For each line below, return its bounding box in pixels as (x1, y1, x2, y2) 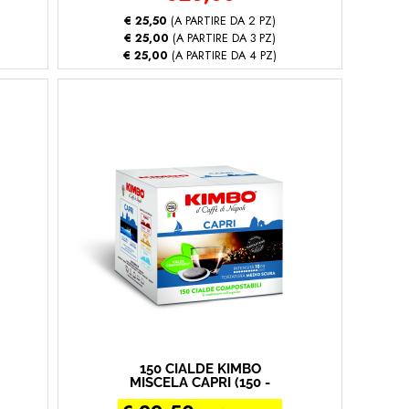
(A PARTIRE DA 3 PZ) (169, 29, 276, 47)
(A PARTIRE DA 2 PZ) (167, 12, 276, 29)
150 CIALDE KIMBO (139, 361, 261, 377)
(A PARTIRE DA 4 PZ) (168, 47, 277, 64)
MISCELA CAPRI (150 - (130, 374, 270, 391)
